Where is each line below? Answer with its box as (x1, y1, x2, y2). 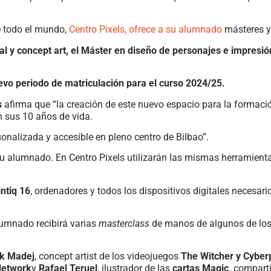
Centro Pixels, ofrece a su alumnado (69, 24, 222, 36)
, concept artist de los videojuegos (34, 250, 181, 263)
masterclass (99, 218, 152, 230)
